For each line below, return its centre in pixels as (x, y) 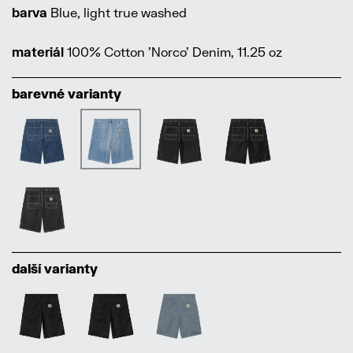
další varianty (55, 269)
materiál (38, 52)
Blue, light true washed (117, 13)
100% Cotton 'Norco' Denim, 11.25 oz (173, 52)
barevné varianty (67, 94)
